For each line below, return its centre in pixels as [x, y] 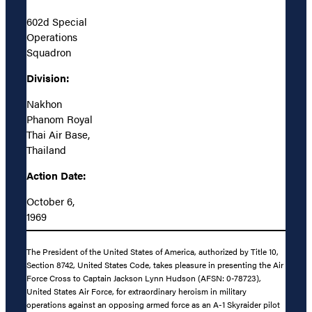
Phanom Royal [60, 118]
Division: [48, 77]
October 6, [50, 201]
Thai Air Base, [58, 134]
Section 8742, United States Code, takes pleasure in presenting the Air [155, 265]
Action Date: [56, 175]
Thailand [46, 149]
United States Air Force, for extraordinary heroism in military [136, 291]
